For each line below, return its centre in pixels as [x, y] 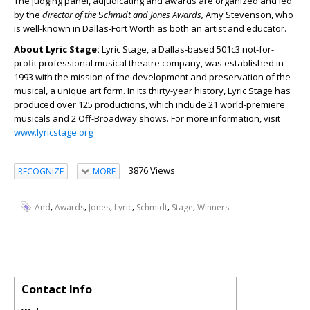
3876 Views [152, 171]
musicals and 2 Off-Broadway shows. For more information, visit [147, 119]
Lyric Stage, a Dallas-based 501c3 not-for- [188, 49]
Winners [213, 207]
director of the [70, 15]
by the [28, 15]
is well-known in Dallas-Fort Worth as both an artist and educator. [150, 29]
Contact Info [57, 289]
